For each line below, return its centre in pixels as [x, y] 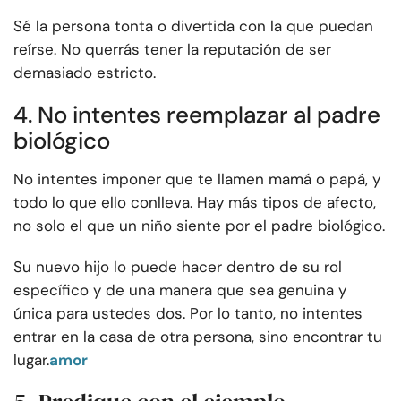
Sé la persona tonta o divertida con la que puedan [193, 26]
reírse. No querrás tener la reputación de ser [172, 50]
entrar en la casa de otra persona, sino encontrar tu [198, 337]
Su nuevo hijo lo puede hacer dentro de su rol [178, 267]
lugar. [31, 360]
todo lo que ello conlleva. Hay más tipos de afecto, [195, 203]
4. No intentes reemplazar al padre [197, 115]
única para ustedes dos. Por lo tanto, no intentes [188, 314]
